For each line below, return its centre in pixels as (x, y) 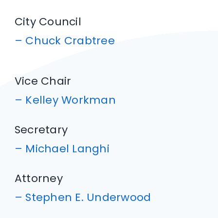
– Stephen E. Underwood (83, 198)
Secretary (41, 130)
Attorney (38, 179)
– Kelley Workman (65, 100)
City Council (48, 22)
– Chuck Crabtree (64, 41)
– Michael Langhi (62, 149)
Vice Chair (43, 81)
